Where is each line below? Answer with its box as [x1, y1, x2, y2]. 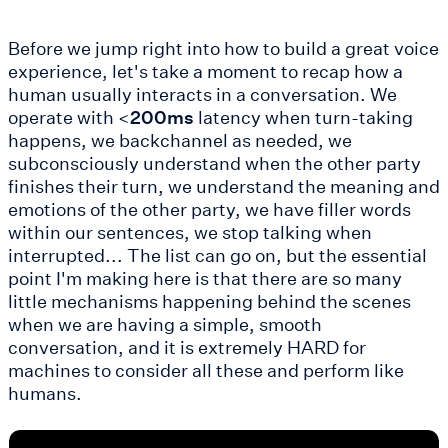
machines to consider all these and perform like [8, 358, 404, 383]
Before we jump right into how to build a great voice [8, 36, 439, 61]
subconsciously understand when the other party [8, 151, 421, 176]
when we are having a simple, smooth [8, 312, 322, 337]
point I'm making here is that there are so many [8, 266, 402, 291]
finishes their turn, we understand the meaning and [8, 174, 440, 199]
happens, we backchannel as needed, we [8, 128, 352, 153]
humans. [8, 381, 82, 406]
